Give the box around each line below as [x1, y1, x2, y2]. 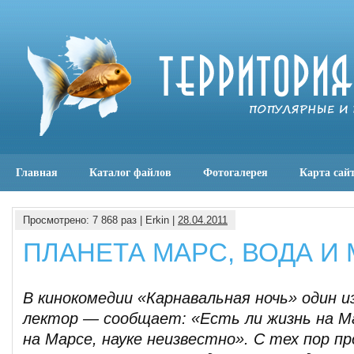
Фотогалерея [203, 166, 268, 179]
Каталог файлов [89, 166, 171, 179]
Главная [16, 166, 58, 179]
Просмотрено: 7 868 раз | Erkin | [23, 214, 178, 226]
